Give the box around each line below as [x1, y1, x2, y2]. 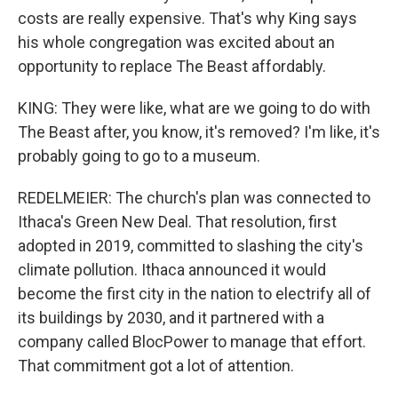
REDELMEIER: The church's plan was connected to [18, 188, 370, 207]
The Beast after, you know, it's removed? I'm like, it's [18, 123, 380, 141]
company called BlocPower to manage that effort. [18, 332, 366, 351]
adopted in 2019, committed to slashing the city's [18, 236, 363, 255]
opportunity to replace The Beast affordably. [18, 57, 326, 76]
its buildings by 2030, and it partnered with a [18, 308, 324, 327]
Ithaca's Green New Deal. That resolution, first [18, 212, 337, 231]
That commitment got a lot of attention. [18, 356, 294, 375]
